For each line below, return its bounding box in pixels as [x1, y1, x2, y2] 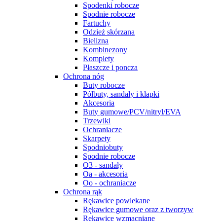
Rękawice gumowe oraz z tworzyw [83, 205, 193, 214]
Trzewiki [83, 116, 110, 125]
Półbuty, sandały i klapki [83, 90, 159, 98]
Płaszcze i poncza [83, 63, 138, 72]
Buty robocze [83, 81, 125, 89]
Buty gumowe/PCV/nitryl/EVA [83, 108, 181, 116]
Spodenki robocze [83, 1, 139, 9]
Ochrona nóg [63, 72, 104, 80]
